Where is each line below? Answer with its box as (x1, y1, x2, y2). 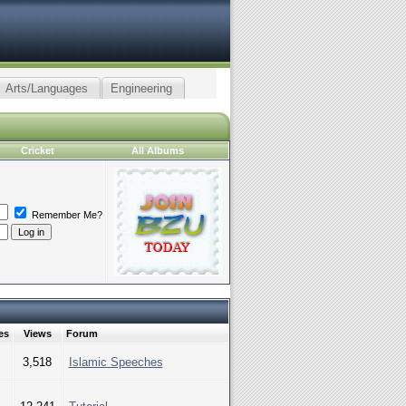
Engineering (110, 82, 172, 95)
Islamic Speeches (68, 355, 163, 369)
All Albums (130, 145, 184, 156)
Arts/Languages (5, 82, 88, 95)
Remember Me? (28, 209, 102, 220)
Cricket (20, 145, 54, 156)
